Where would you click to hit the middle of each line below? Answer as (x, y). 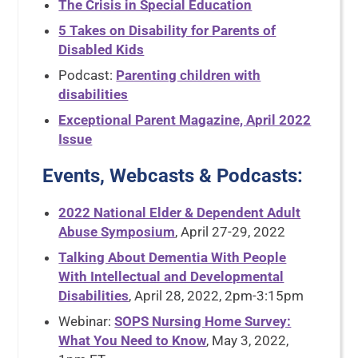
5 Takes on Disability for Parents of (167, 30)
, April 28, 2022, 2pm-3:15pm (217, 296)
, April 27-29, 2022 (231, 232)
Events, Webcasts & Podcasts (170, 176)
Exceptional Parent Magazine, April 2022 (185, 120)
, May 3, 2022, (248, 340)
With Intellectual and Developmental (171, 276)
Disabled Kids (101, 50)
